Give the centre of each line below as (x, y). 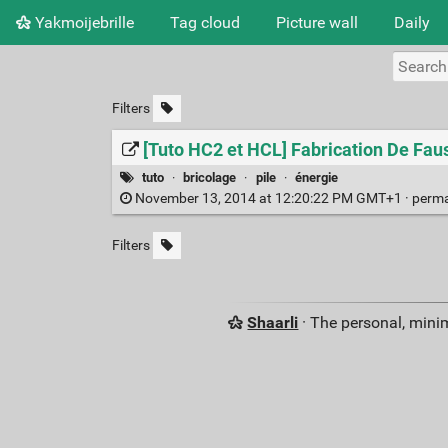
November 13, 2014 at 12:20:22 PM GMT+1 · (271, 199)
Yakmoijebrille (82, 22)
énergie (316, 177)
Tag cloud (205, 22)
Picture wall (317, 22)
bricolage (210, 177)
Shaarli (273, 323)
